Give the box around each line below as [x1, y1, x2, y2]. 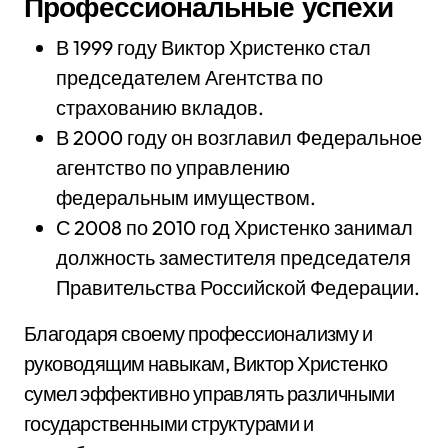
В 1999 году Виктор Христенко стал [56, 35, 371, 60]
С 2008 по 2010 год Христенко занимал [56, 215, 413, 240]
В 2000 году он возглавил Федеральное [56, 125, 422, 150]
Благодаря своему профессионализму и [24, 321, 372, 346]
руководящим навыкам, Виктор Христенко [24, 351, 388, 376]
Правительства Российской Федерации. [56, 275, 420, 300]
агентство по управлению [56, 155, 290, 180]
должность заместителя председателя [56, 245, 411, 270]
